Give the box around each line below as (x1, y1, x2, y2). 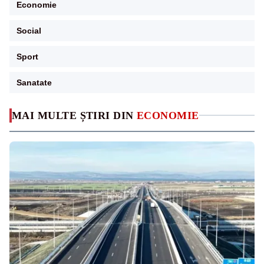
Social (16, 25, 41, 35)
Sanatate (16, 77, 52, 87)
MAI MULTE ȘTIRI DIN (12, 109, 137, 121)
